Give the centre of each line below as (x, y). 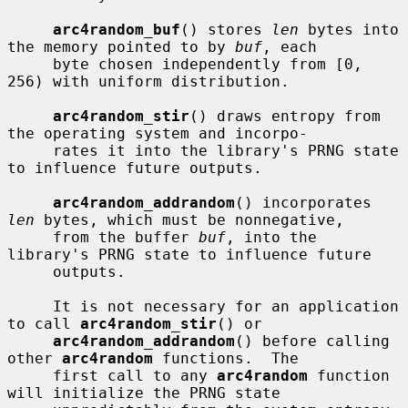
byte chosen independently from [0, (30, 64)
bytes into (349, 29)
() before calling (312, 341)
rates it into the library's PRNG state (30, 150)
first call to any (135, 375)
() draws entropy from (285, 116)
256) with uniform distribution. (148, 81)
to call (44, 323)
